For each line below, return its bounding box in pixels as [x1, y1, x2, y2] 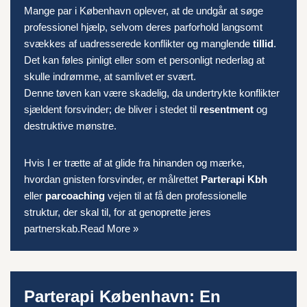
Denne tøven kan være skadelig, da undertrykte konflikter [24, 87, 280, 99]
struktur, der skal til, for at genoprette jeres [24, 206, 211, 218]
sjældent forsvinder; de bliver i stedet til [24, 103, 199, 115]
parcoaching [45, 190, 105, 201]
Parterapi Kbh [201, 173, 267, 185]
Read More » [80, 223, 138, 234]
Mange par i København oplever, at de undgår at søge [24, 5, 263, 16]
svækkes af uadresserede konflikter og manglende [24, 38, 253, 49]
